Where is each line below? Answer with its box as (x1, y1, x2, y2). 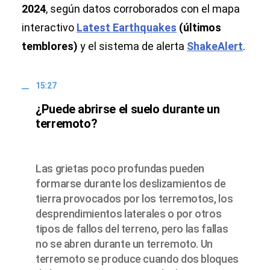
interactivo (22, 21, 77, 34)
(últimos (177, 21, 221, 34)
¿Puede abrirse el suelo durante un (36, 102, 220, 117)
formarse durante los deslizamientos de (36, 177, 226, 190)
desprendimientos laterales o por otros (36, 207, 222, 221)
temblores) (22, 40, 78, 53)
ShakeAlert (187, 40, 243, 53)
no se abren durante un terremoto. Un (36, 237, 213, 251)
